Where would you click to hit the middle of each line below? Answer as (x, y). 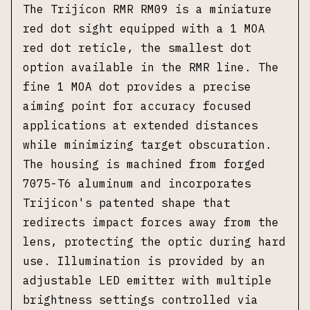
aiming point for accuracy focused (137, 106)
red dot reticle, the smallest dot (137, 48)
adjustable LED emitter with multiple (147, 280)
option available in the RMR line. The (151, 67)
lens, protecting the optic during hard (154, 241)
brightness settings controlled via (140, 300)
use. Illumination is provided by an (144, 261)
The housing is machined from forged (144, 164)
